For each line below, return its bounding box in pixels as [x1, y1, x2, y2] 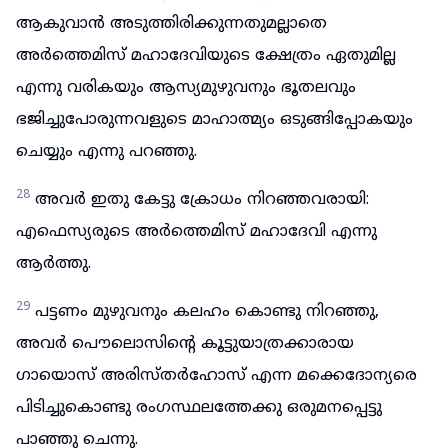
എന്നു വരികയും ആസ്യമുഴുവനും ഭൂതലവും [16, 78, 356, 98]
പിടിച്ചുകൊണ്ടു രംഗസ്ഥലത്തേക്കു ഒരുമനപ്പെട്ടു [16, 398, 382, 418]
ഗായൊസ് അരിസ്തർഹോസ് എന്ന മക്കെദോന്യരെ [16, 366, 417, 386]
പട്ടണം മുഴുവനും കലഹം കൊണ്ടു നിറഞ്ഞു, [35, 302, 379, 322]
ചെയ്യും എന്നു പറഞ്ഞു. [16, 142, 197, 162]
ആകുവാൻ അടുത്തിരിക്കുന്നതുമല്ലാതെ [16, 14, 327, 34]
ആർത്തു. [16, 254, 91, 274]
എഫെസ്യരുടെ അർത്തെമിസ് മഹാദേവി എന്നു [16, 222, 377, 242]
